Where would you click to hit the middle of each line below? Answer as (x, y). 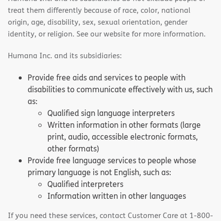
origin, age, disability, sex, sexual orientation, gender (98, 22)
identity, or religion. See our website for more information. (107, 34)
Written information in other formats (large (124, 125)
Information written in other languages (117, 196)
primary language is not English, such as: (99, 172)
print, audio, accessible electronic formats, (123, 137)
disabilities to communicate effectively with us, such (120, 90)
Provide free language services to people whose (112, 161)
